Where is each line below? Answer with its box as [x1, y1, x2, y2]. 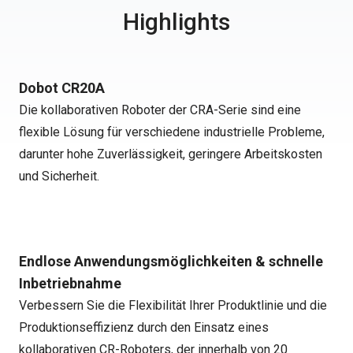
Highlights [123, 8, 230, 35]
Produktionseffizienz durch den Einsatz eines [19, 320, 269, 335]
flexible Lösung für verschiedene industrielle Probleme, [19, 124, 325, 139]
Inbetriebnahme [19, 275, 121, 292]
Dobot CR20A [19, 80, 105, 96]
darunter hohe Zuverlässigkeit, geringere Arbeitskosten [19, 147, 322, 162]
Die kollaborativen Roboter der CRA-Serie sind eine [19, 102, 301, 117]
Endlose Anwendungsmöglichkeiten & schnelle [19, 253, 323, 269]
